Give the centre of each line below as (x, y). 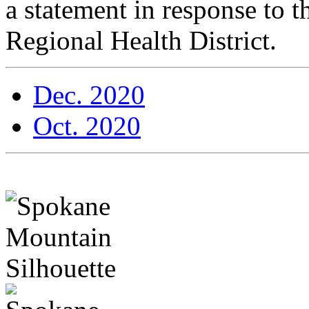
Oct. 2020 (87, 126)
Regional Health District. (141, 41)
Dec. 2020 (89, 95)
